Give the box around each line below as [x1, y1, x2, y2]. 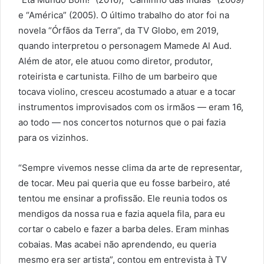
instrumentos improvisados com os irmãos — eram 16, [18, 101, 243, 113]
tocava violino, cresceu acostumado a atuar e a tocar [18, 86, 236, 98]
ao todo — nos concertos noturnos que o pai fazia [18, 117, 226, 128]
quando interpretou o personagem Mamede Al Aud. [18, 40, 232, 52]
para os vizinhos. [18, 132, 88, 144]
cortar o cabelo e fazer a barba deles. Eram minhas [18, 223, 229, 235]
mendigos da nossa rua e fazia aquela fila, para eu [18, 208, 225, 220]
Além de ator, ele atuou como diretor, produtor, [18, 55, 213, 67]
